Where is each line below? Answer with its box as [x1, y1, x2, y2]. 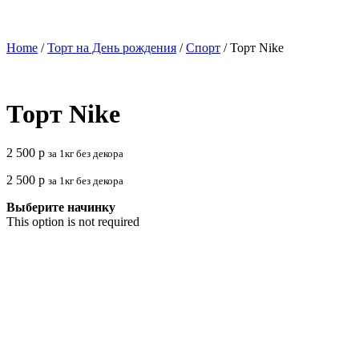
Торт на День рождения [47, 40, 176, 54]
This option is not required [6, 215, 139, 229]
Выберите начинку [6, 200, 115, 215]
